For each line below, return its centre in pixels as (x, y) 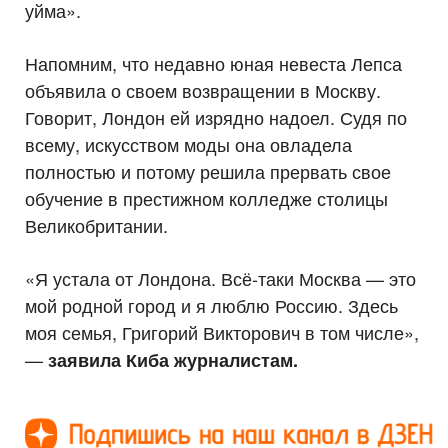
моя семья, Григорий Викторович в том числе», (222, 332)
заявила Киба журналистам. (173, 360)
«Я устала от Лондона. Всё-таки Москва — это (220, 278)
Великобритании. (96, 225)
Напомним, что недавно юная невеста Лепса (213, 63)
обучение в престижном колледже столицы (206, 198)
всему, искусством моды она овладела (188, 144)
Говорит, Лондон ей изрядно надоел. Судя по (216, 117)
